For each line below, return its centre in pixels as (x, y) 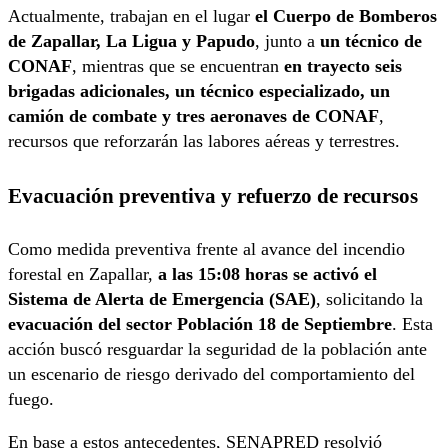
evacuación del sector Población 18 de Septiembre (200, 324)
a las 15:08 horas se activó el (267, 274)
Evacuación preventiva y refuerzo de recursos (213, 195)
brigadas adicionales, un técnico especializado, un (199, 91)
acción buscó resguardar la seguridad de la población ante (217, 349)
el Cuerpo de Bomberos (346, 16)
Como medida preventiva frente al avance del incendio (206, 249)
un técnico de (371, 41)
